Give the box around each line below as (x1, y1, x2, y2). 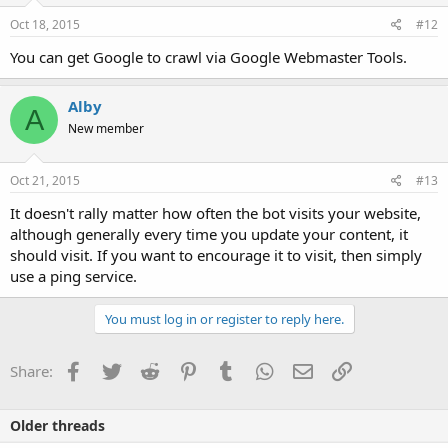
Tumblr (235, 358, 285, 379)
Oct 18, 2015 (10, 16, 80, 34)
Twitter (120, 358, 169, 379)
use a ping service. (10, 265, 137, 286)
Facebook (82, 358, 149, 379)
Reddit (158, 358, 203, 379)
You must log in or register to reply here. (104, 309, 344, 328)
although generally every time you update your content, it (10, 223, 408, 244)
